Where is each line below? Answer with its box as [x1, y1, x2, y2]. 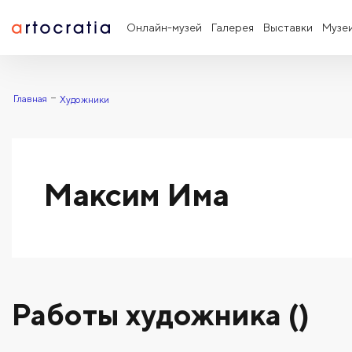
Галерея [211, 21, 254, 34]
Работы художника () [12, 297, 310, 332]
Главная [13, 93, 47, 104]
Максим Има [43, 176, 229, 213]
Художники [60, 93, 109, 105]
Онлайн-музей [126, 21, 202, 34]
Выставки [263, 21, 313, 34]
